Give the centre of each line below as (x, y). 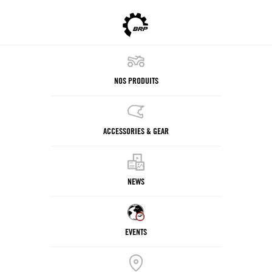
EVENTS (136, 231)
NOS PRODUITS (136, 80)
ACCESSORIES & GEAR (136, 131)
